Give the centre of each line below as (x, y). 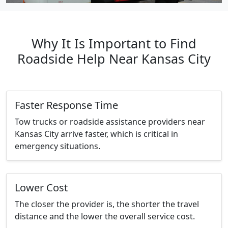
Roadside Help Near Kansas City (114, 59)
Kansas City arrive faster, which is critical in (96, 134)
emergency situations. (58, 146)
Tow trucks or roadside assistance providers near (110, 122)
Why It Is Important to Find (114, 44)
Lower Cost (41, 188)
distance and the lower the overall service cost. (105, 217)
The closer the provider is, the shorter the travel (107, 204)
